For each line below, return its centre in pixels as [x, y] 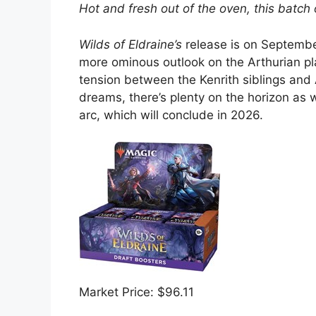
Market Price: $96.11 [136, 292]
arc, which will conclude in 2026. [173, 115]
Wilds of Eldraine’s [130, 44]
